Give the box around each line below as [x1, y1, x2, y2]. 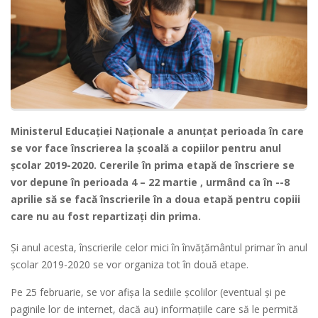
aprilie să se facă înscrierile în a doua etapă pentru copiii [11, 192, 300, 207]
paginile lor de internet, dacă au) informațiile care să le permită [11, 302, 298, 317]
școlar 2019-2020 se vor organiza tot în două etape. [11, 258, 248, 272]
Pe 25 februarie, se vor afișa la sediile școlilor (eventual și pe [11, 285, 286, 300]
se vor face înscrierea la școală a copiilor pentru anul [11, 141, 281, 155]
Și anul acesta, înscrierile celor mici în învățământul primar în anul [11, 241, 307, 255]
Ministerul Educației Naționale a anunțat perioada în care [11, 124, 304, 138]
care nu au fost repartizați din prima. [11, 209, 201, 224]
